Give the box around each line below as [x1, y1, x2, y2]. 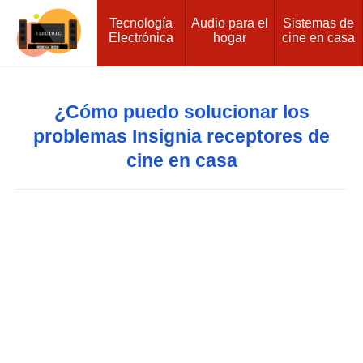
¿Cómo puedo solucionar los [53, 101, 310, 122]
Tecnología [109, 15, 173, 30]
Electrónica [109, 30, 174, 45]
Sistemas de [283, 15, 355, 30]
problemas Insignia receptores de [33, 126, 330, 147]
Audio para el [191, 15, 269, 30]
